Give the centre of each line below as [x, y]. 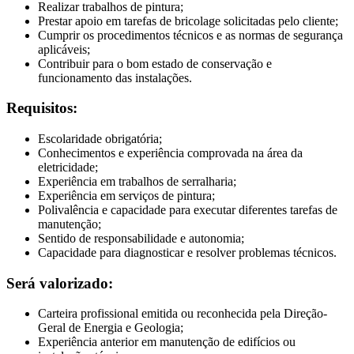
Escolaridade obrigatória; [100, 139]
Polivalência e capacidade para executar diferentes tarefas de [188, 210]
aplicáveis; [64, 49]
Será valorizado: [60, 283]
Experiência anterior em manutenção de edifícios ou [167, 342]
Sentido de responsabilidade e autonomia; [141, 238]
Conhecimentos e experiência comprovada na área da [170, 153]
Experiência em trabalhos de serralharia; [137, 181]
